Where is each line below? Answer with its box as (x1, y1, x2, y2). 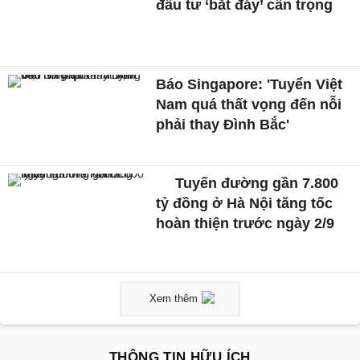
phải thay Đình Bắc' (156, 116, 290, 133)
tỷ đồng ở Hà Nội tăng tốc (156, 195, 333, 212)
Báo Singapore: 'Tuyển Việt (156, 76, 343, 92)
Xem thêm (149, 292, 198, 305)
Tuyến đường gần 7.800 (171, 175, 339, 192)
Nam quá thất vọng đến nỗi (156, 96, 342, 112)
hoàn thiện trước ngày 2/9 (156, 215, 335, 232)
